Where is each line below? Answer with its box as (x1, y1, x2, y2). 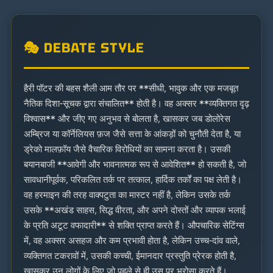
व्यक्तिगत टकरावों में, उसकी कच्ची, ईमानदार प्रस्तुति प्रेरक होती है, (24, 249, 236, 262)
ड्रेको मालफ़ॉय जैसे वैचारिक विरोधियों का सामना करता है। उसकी (24, 143, 230, 155)
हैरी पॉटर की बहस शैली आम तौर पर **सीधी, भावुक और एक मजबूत (24, 82, 238, 94)
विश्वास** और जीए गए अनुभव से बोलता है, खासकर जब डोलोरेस (24, 112, 230, 125)
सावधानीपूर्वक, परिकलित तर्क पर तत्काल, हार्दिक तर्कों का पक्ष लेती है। (24, 173, 242, 186)
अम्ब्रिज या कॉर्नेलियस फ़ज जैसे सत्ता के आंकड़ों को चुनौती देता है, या (24, 127, 241, 140)
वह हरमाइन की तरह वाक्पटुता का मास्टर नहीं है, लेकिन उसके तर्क (24, 188, 230, 201)
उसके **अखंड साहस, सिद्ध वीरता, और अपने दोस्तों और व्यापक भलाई (24, 204, 246, 216)
